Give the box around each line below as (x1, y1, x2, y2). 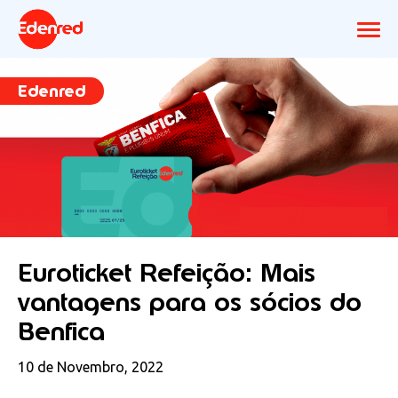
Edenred (18, 80, 86, 103)
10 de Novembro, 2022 (18, 358, 163, 375)
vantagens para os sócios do (18, 284, 362, 319)
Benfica (18, 314, 105, 348)
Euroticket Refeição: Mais (18, 255, 315, 290)
